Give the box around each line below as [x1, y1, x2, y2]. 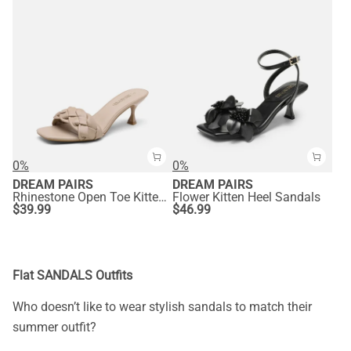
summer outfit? [13, 319, 100, 335]
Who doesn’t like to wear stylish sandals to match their [13, 299, 312, 314]
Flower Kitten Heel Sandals [172, 190, 320, 205]
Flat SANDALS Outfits [13, 267, 132, 283]
